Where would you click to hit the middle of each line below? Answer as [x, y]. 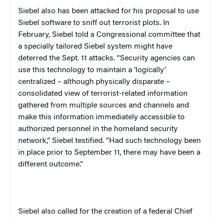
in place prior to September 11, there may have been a [109, 153]
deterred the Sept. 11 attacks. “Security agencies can [107, 59]
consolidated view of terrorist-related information [103, 94]
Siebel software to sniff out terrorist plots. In [94, 23]
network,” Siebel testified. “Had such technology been [110, 141]
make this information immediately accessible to [101, 118]
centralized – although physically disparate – [94, 82]
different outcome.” [51, 165]
